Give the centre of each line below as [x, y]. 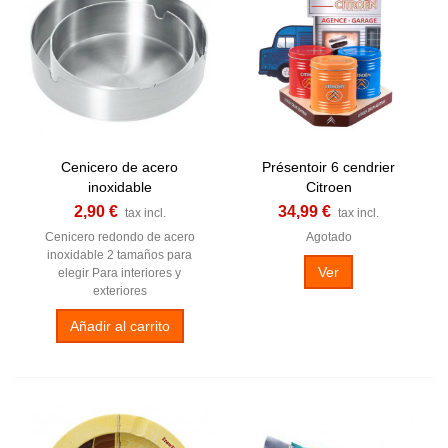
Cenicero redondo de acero [119, 236]
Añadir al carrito [119, 325]
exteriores [119, 290]
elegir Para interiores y [119, 272]
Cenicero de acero [119, 166]
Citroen [328, 186]
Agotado [328, 236]
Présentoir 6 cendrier [328, 166]
